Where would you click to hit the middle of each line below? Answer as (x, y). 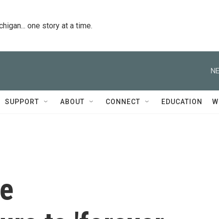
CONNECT (123, 102)
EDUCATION (182, 102)
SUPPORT (22, 102)
